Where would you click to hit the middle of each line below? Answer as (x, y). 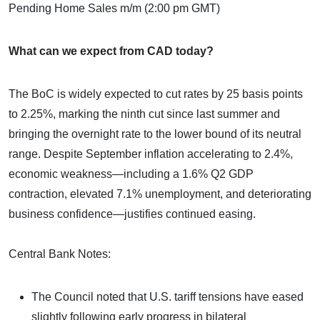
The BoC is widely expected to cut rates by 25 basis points (156, 94)
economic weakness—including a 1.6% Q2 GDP (131, 174)
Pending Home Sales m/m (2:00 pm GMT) (114, 8)
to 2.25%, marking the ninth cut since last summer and (144, 114)
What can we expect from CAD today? (111, 51)
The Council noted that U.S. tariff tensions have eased (167, 296)
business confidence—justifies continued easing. (132, 214)
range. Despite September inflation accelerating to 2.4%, (151, 154)
